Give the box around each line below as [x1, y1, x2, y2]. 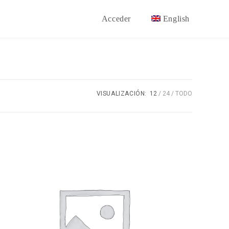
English [163, 14, 190, 23]
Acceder [101, 14, 131, 23]
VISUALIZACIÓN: [96, 90, 147, 97]
